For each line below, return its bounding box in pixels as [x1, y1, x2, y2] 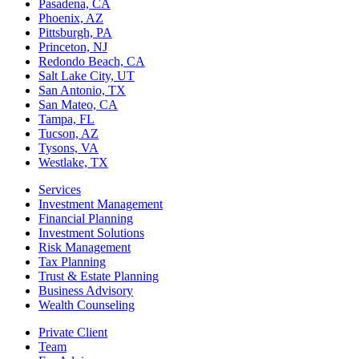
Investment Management [38, 197, 163, 212]
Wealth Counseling [38, 298, 135, 313]
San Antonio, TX [38, 83, 126, 98]
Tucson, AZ [38, 127, 99, 141]
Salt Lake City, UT [38, 69, 135, 83]
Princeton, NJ [38, 40, 107, 54]
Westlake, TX [38, 155, 108, 170]
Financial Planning [38, 212, 133, 226]
